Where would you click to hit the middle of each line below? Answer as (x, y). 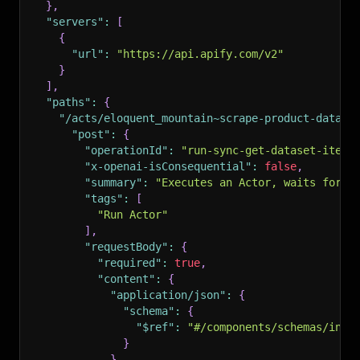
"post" (91, 134)
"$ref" (155, 327)
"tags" (104, 198)
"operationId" (126, 150)
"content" (126, 279)
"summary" (113, 182)
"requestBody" (126, 247)
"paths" (68, 102)
